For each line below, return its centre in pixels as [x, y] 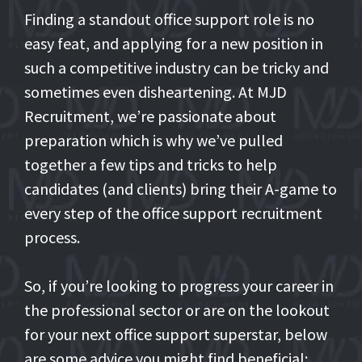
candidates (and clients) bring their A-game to [181, 188]
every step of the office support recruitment [173, 213]
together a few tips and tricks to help [151, 164]
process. [52, 237]
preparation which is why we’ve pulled [154, 140]
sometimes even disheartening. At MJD [156, 91]
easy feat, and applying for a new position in [174, 43]
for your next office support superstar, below [176, 334]
